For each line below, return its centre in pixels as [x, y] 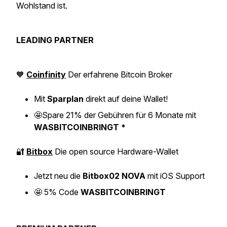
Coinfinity [46, 74]
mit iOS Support [175, 176]
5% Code [61, 192]
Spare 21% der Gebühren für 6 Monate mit [119, 115]
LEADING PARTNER [55, 40]
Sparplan [65, 99]
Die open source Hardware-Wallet [116, 152]
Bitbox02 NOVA [114, 176]
